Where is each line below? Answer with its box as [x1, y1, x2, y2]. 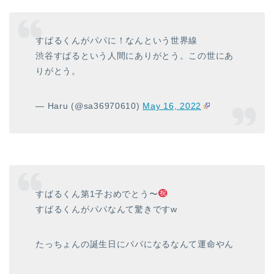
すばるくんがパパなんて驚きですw [35, 204, 177, 214]
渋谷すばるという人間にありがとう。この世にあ [35, 51, 234, 61]
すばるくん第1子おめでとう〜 [35, 188, 158, 199]
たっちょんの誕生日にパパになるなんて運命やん [35, 239, 234, 249]
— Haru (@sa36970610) [35, 101, 143, 111]
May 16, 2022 [143, 101, 201, 111]
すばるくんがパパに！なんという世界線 [35, 35, 198, 46]
